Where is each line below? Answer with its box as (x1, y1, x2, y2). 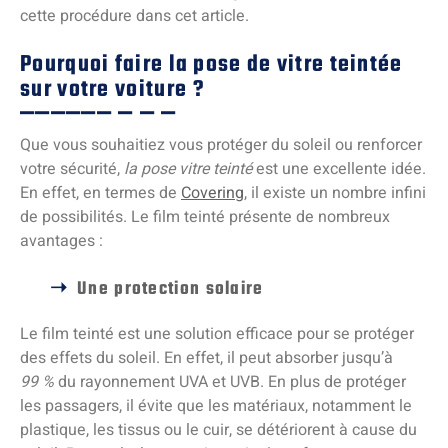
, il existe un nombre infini (244, 181, 426, 206)
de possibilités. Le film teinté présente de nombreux (20, 205, 390, 230)
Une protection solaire (77, 275, 264, 305)
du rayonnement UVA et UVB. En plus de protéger (54, 370, 406, 395)
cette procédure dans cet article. (20, 4, 253, 29)
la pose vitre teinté (124, 157, 252, 182)
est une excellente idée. (252, 157, 426, 182)
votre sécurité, (20, 157, 124, 182)
